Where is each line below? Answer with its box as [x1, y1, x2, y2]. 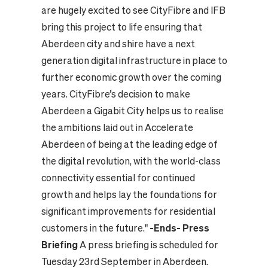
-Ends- [149, 223, 181, 234]
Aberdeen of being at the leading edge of [41, 139, 218, 150]
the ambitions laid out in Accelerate [41, 122, 193, 133]
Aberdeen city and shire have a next [41, 38, 195, 50]
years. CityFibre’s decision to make [41, 89, 190, 100]
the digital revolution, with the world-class [41, 156, 221, 167]
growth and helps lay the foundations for [41, 189, 217, 200]
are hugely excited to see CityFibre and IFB [41, 5, 226, 16]
